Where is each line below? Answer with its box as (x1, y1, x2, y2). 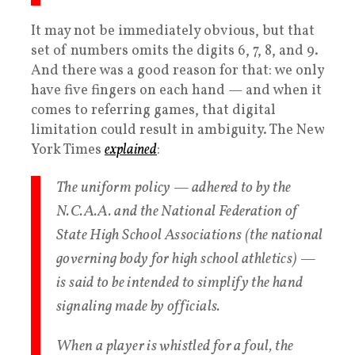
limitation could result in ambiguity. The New (31, 120, 324, 141)
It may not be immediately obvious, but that (31, 21, 315, 42)
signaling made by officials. (56, 296, 221, 318)
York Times (31, 140, 105, 161)
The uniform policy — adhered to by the (56, 177, 292, 199)
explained (105, 140, 157, 161)
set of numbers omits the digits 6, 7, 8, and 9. (31, 41, 319, 62)
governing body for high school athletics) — (56, 249, 316, 270)
